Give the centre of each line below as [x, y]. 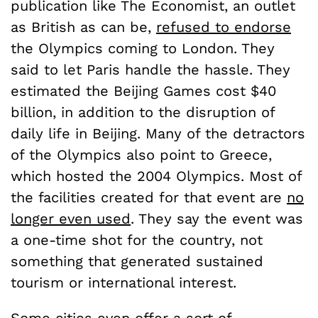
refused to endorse [224, 27]
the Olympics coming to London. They [143, 48]
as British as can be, [83, 27]
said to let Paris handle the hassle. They [150, 69]
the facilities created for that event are [149, 197]
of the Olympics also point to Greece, [141, 154]
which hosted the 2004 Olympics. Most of [156, 176]
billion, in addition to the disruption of [143, 112]
